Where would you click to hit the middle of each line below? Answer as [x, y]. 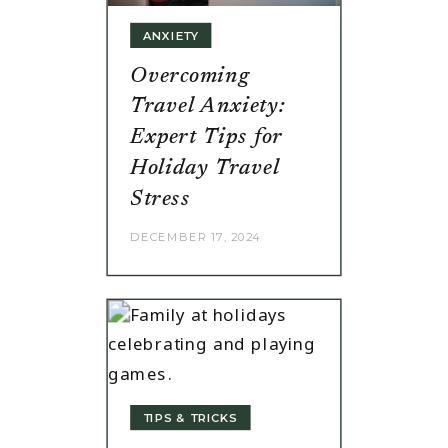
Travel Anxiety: [208, 107]
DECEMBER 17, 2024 [195, 236]
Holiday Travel [205, 168]
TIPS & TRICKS [190, 416]
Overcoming [190, 76]
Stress [160, 199]
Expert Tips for [206, 137]
